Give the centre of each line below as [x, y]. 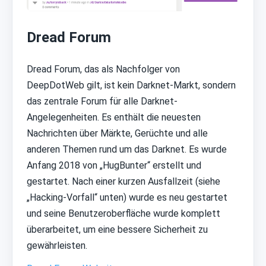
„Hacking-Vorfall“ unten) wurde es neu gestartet [127, 197]
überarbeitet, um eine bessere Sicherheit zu [117, 229]
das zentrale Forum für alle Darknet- [102, 101]
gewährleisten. [57, 245]
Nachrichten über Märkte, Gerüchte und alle [117, 133]
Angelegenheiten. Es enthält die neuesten [114, 117]
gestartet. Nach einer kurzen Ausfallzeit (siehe [123, 181]
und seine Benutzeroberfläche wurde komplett [123, 213]
